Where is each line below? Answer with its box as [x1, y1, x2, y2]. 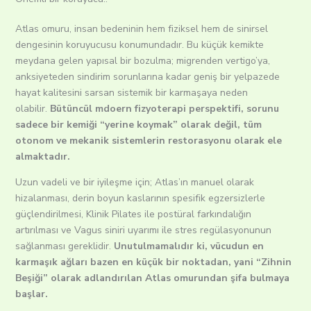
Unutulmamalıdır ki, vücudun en [113, 239, 264, 253]
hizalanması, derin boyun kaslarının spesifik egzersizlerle [15, 192, 265, 205]
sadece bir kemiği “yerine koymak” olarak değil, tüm [15, 118, 262, 132]
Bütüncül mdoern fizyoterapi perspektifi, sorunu [49, 102, 279, 116]
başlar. [15, 287, 53, 301]
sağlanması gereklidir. [15, 239, 114, 253]
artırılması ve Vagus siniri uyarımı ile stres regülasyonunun [15, 224, 271, 237]
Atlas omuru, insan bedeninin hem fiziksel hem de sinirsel [15, 22, 268, 36]
